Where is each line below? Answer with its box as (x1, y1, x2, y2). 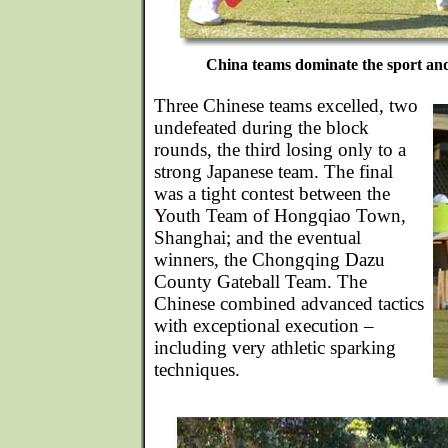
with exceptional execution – (154, 315, 374, 336)
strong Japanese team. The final (154, 161, 393, 182)
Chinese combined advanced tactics (154, 293, 424, 314)
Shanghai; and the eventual (154, 227, 361, 248)
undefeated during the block (154, 117, 369, 138)
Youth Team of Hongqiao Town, (154, 205, 406, 226)
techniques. (154, 359, 240, 380)
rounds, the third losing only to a (154, 139, 406, 160)
